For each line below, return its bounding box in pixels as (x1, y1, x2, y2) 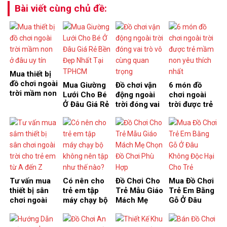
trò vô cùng (116, 109, 156, 119)
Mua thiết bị (10, 69, 51, 79)
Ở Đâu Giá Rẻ (62, 99, 109, 109)
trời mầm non (10, 88, 57, 98)
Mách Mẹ (116, 196, 148, 205)
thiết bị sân (10, 186, 49, 196)
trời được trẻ (168, 99, 213, 109)
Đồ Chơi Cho (116, 176, 160, 186)
